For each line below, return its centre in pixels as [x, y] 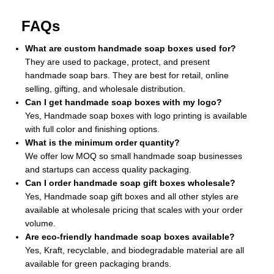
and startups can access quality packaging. [108, 170]
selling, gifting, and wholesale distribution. [105, 89]
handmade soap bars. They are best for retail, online [127, 76]
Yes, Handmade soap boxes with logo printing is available [136, 116]
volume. [40, 224]
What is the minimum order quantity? [102, 143]
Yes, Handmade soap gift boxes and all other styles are [132, 197]
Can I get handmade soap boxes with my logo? [124, 102]
